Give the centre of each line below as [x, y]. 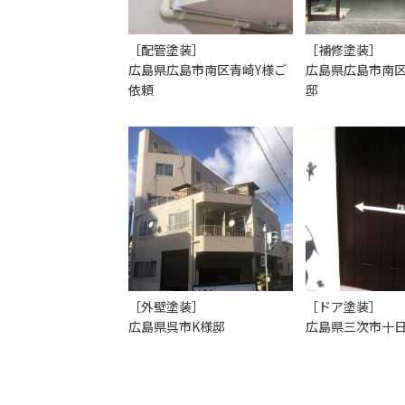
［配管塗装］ [166, 50]
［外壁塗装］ [166, 306]
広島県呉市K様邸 [177, 326]
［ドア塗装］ [344, 306]
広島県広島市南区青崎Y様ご [207, 70]
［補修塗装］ [344, 50]
